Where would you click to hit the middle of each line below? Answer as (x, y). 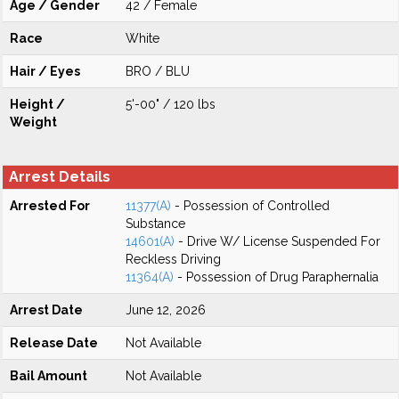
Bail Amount (49, 376)
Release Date (54, 343)
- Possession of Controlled (250, 206)
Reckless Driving (173, 259)
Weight (33, 122)
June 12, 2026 (166, 310)
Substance (155, 224)
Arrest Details (60, 177)
